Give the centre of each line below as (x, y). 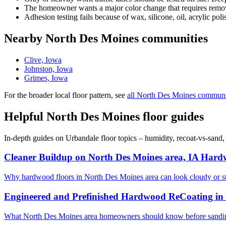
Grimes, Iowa (46, 78)
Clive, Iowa (43, 60)
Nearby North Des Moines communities (106, 38)
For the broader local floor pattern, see (66, 95)
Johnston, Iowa (48, 69)
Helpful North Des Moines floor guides (104, 116)
